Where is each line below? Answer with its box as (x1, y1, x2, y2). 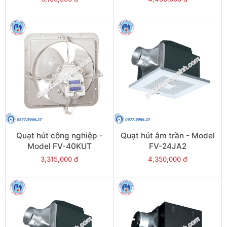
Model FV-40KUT (27, 141, 92, 151)
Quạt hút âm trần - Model (120, 130, 215, 140)
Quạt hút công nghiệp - (16, 130, 103, 140)
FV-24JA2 (148, 141, 186, 151)
